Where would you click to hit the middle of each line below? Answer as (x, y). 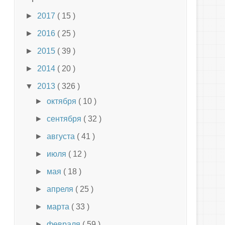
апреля (61, 189)
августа (62, 136)
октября (63, 101)
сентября (65, 119)
